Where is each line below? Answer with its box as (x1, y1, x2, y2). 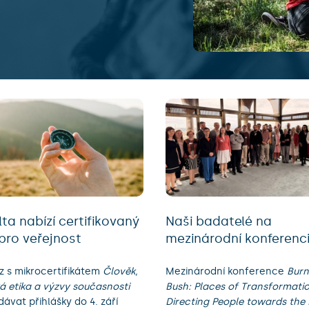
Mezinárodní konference (166, 265, 287, 277)
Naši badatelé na (166, 213, 272, 229)
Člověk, (103, 265, 138, 277)
